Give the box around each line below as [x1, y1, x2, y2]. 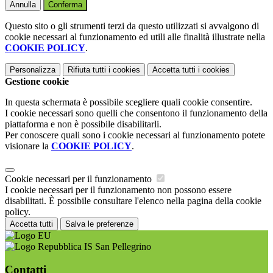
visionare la [5, 140, 51, 151]
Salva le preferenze [65, 219, 133, 229]
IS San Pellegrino [82, 241, 151, 252]
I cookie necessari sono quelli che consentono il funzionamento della [5, 107, 268, 118]
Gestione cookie [5, 76, 69, 87]
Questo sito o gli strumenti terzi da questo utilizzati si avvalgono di [5, 20, 259, 31]
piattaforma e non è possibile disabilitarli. [5, 118, 161, 129]
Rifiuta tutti [68, 65, 106, 74]
